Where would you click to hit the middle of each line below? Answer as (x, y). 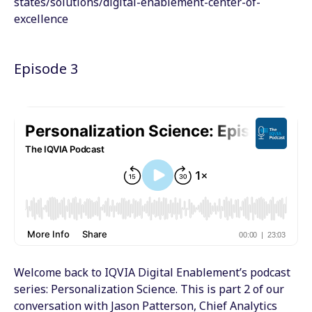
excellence (42, 18)
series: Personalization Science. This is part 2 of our (149, 289)
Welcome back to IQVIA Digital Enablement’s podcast (152, 272)
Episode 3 (46, 68)
